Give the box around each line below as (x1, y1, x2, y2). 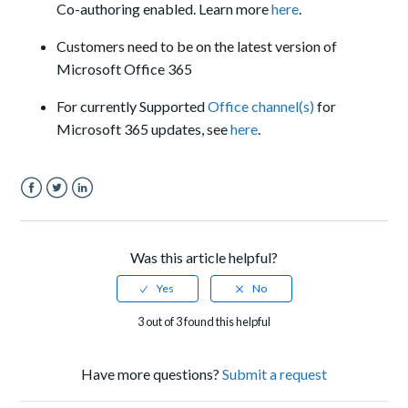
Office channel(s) (208, 97, 315, 115)
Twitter (46, 199, 94, 218)
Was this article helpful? (130, 248, 278, 266)
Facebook (20, 199, 85, 218)
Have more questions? (81, 364, 222, 382)
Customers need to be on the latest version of (56, 36, 338, 55)
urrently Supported (87, 97, 209, 115)
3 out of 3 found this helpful (138, 313, 270, 329)
